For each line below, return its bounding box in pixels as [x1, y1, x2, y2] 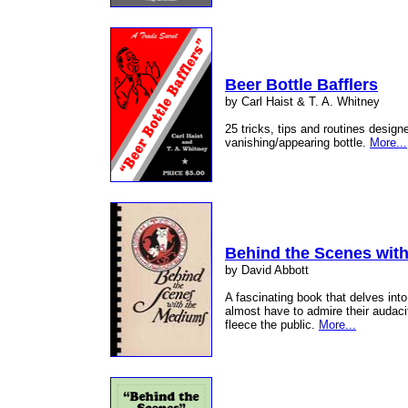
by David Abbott [225, 263, 309, 277]
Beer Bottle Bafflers [225, 76, 378, 94]
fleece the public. [225, 318, 319, 331]
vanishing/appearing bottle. [225, 136, 370, 149]
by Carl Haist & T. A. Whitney [225, 95, 380, 108]
